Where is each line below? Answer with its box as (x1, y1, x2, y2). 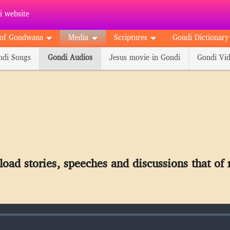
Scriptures (113, 32, 147, 44)
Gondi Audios (47, 52, 92, 64)
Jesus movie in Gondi (109, 52, 180, 64)
